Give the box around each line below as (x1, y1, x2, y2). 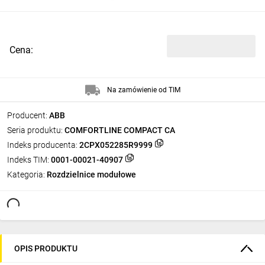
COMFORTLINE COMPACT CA (64, 125, 175, 135)
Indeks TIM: (7, 155, 49, 164)
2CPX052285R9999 (79, 140, 153, 150)
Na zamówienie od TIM (106, 85, 180, 94)
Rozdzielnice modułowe (47, 170, 136, 179)
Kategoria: (7, 170, 45, 179)
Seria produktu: (7, 125, 63, 135)
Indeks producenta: (7, 140, 77, 150)
